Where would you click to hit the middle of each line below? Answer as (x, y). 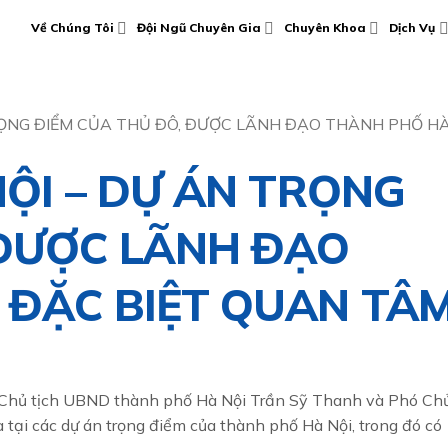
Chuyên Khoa (325, 27)
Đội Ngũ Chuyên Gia (199, 27)
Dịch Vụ (412, 27)
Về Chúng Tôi (72, 27)
